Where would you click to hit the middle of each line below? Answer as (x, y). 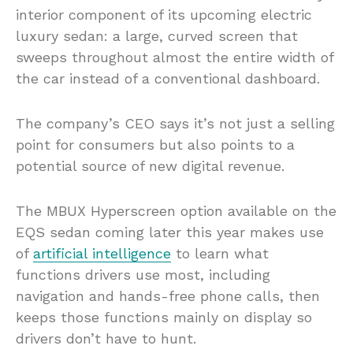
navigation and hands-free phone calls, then (168, 296)
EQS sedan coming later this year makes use (170, 232)
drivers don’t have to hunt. (106, 339)
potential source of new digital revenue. (150, 166)
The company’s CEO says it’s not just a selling (175, 124)
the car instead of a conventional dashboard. (168, 79)
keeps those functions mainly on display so (164, 318)
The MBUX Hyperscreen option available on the (176, 211)
